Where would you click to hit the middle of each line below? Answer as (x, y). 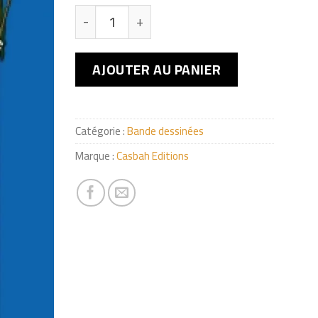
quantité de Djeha (126, 14)
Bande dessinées (166, 131)
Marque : (96, 155)
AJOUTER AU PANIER (157, 70)
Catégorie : (102, 131)
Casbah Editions (153, 155)
